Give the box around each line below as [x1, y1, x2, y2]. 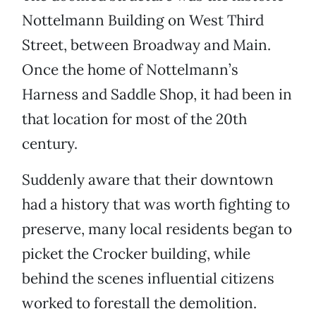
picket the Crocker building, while [22, 244, 250, 264]
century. [22, 134, 78, 154]
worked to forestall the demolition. [22, 293, 257, 313]
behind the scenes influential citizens [22, 269, 274, 288]
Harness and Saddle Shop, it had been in [22, 85, 292, 104]
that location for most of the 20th [22, 109, 247, 129]
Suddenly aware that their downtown [22, 170, 274, 190]
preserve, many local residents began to [22, 219, 292, 239]
